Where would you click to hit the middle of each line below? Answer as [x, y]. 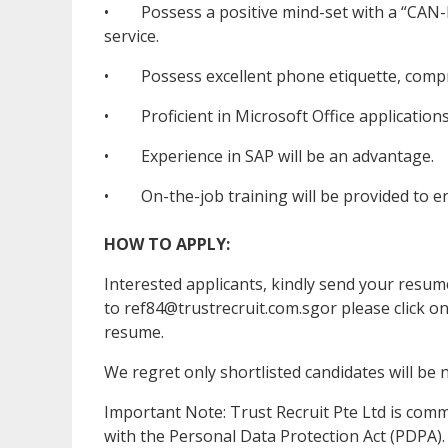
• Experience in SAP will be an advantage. [269, 155]
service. [131, 35]
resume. [134, 331]
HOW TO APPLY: [167, 243]
